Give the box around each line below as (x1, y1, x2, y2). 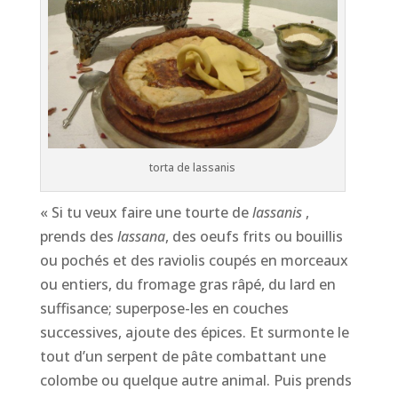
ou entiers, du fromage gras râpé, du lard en (39, 275, 336, 295)
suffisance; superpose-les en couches (39, 298, 289, 319)
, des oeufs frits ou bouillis (164, 227, 343, 247)
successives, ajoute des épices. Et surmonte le (39, 322, 349, 343)
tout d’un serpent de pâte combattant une (39, 346, 326, 367)
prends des (39, 227, 114, 247)
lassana (113, 227, 165, 247)
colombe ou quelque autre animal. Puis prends (39, 370, 352, 391)
